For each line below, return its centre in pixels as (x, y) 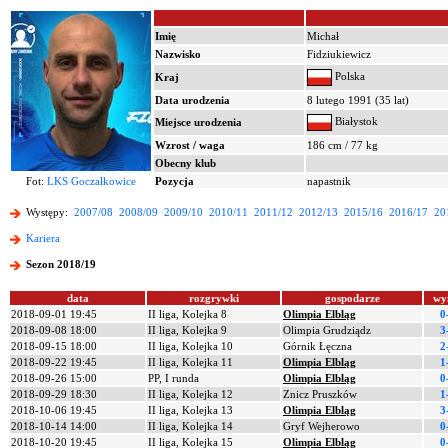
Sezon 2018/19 (61, 264)
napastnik (329, 181)
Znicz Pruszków (320, 394)
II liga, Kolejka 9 (187, 330)
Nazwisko (178, 54)
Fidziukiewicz (339, 54)
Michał (323, 36)
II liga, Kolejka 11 (190, 362)
